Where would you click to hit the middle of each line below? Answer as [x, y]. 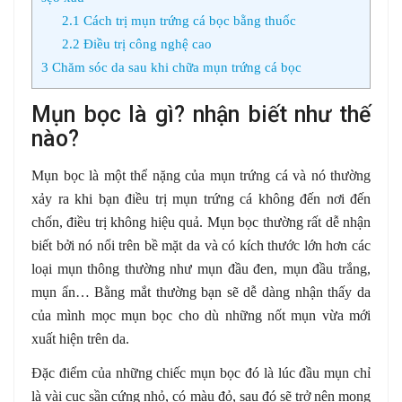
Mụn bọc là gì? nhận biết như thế [201, 115]
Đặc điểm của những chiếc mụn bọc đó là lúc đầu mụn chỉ [201, 373]
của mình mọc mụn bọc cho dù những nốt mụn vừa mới [201, 316]
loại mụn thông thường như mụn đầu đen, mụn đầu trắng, [201, 269]
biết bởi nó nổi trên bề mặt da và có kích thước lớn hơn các [201, 246]
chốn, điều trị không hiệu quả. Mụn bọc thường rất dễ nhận [201, 223]
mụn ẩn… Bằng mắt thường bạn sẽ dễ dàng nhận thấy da [201, 293]
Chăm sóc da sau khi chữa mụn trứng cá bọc [175, 67]
